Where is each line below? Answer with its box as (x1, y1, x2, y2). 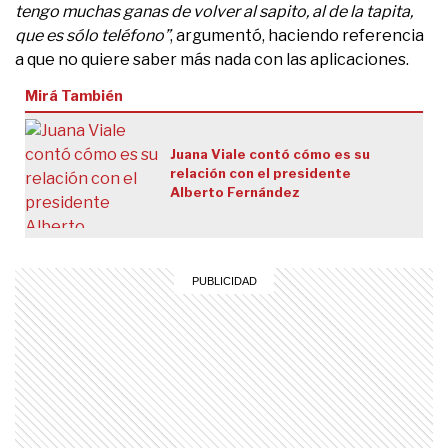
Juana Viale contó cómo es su (169, 145, 370, 162)
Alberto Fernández (169, 183, 300, 200)
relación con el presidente (169, 164, 351, 181)
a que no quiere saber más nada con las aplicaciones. (15, 49, 409, 69)
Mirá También (25, 86, 123, 105)
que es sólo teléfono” (15, 25, 170, 45)
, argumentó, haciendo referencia (170, 25, 424, 45)
